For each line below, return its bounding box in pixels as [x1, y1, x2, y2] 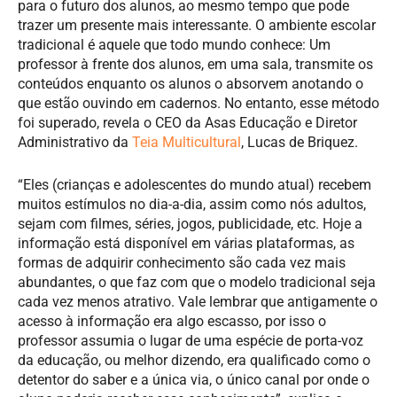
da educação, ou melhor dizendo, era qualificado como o [18, 351, 370, 369]
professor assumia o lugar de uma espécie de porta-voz [18, 331, 363, 349]
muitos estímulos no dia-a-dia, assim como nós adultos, [18, 195, 366, 213]
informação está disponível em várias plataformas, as [18, 234, 354, 252]
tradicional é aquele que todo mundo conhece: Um [18, 35, 331, 53]
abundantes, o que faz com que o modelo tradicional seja [18, 273, 376, 291]
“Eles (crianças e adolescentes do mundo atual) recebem [18, 175, 371, 193]
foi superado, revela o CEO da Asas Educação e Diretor [18, 113, 357, 131]
